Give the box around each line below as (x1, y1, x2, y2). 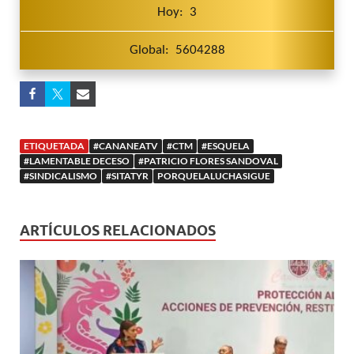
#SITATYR (106, 170, 149, 183)
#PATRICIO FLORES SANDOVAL (138, 155, 278, 168)
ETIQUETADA (24, 140, 85, 153)
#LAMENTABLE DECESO (24, 155, 130, 168)
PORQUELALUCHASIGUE (157, 170, 270, 183)
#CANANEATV (93, 140, 158, 153)
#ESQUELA (201, 140, 250, 153)
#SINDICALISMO (24, 170, 97, 183)
